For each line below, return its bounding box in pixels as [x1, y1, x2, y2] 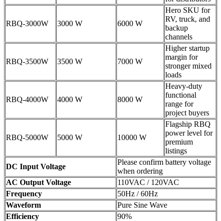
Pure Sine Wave [117, 201, 167, 210]
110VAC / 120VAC [117, 178, 179, 187]
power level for [165, 129, 213, 138]
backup [165, 24, 188, 33]
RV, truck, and [165, 15, 210, 24]
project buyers [165, 109, 209, 117]
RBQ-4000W [6, 95, 48, 104]
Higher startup [165, 44, 210, 53]
